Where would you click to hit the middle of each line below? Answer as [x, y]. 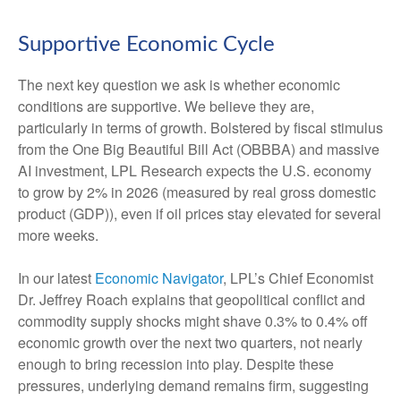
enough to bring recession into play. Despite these [176, 364]
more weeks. [58, 235]
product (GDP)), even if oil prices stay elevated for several [200, 214]
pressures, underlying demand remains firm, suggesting [193, 386]
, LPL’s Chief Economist [298, 278]
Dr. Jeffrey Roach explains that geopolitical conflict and [192, 300]
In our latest [55, 278]
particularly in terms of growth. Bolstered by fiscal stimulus [200, 128]
